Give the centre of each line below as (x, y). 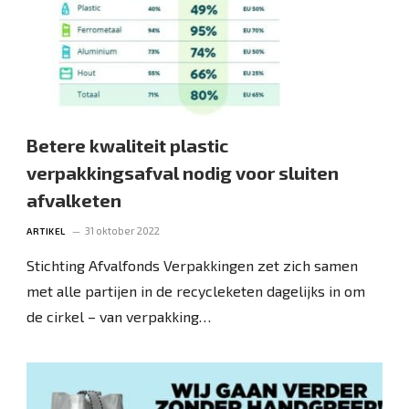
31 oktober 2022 (122, 230)
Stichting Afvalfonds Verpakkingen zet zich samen (193, 265)
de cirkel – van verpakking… (119, 316)
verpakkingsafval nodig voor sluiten (183, 172)
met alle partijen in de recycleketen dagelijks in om (196, 290)
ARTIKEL (46, 231)
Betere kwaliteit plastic (128, 145)
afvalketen (74, 199)
